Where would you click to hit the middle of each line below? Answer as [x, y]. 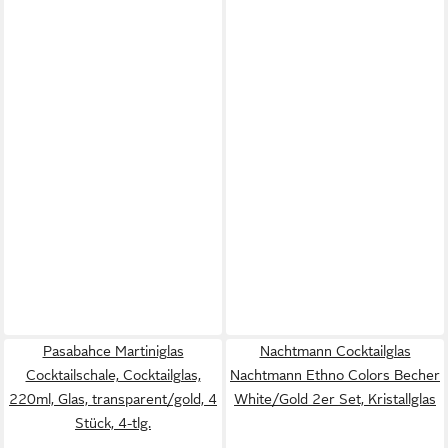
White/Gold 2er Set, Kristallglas [335, 399]
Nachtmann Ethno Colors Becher [335, 375]
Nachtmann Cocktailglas [335, 351]
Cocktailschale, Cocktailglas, [113, 375]
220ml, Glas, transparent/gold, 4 [113, 399]
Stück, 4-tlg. [113, 423]
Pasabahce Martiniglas [113, 351]
